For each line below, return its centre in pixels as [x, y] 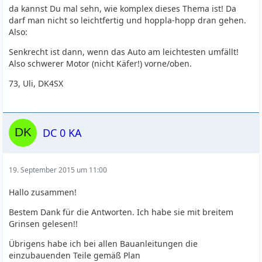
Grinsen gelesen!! [44, 224]
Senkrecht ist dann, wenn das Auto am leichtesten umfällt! [124, 52]
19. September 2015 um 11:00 [58, 170]
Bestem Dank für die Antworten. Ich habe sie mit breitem [121, 212]
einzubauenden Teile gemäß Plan [75, 255]
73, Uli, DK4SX [36, 83]
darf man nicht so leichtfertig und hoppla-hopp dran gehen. [128, 20]
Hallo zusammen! [43, 192]
